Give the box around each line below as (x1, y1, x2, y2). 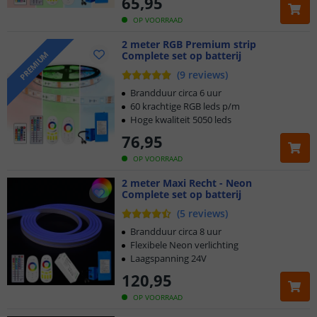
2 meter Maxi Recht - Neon (122, 176, 255, 190)
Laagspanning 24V (130, 252, 207, 265)
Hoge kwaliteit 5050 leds (130, 113, 231, 126)
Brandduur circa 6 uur (130, 86, 221, 99)
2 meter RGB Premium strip (122, 38, 256, 51)
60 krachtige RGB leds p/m (130, 100, 240, 113)
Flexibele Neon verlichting (130, 238, 238, 251)
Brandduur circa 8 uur (130, 225, 221, 238)
